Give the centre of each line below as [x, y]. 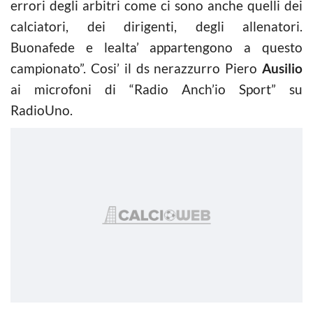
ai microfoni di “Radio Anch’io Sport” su [156, 89]
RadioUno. [42, 110]
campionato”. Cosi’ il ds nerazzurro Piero [136, 68]
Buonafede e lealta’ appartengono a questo [156, 47]
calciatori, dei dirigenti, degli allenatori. [156, 26]
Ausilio [282, 68]
